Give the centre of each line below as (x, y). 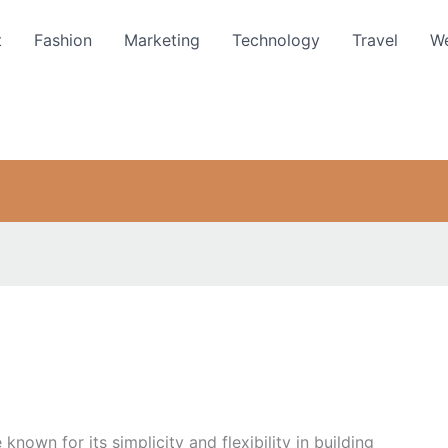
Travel (375, 40)
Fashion (63, 40)
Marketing (162, 40)
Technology (276, 40)
